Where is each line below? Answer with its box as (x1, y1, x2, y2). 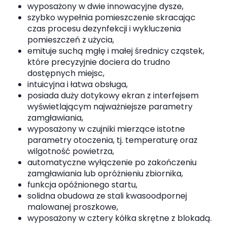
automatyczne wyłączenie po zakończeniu (27, 157, 197, 169)
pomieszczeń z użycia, (27, 34, 114, 46)
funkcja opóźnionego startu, (27, 179, 137, 191)
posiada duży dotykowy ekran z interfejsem (27, 90, 199, 102)
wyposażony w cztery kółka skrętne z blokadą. (27, 212, 212, 224)
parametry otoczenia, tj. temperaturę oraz (27, 134, 198, 146)
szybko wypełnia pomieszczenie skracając (27, 12, 196, 24)
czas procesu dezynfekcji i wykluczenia (27, 23, 181, 35)
